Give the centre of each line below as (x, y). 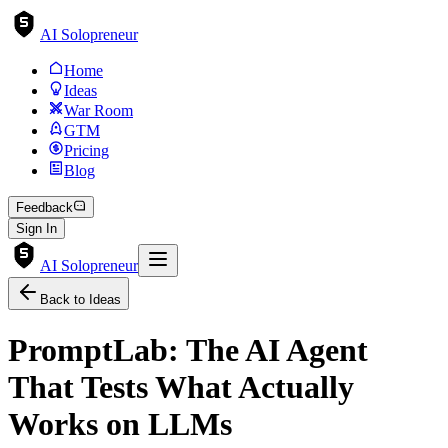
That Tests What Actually (181, 386)
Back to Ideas (80, 300)
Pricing (86, 150)
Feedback (44, 208)
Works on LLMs (120, 423)
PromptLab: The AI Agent (188, 349)
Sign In (36, 229)
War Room (98, 110)
